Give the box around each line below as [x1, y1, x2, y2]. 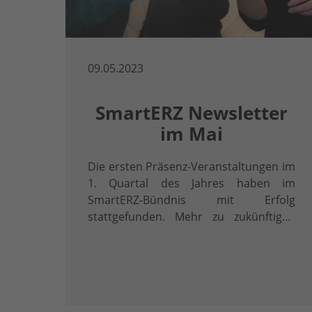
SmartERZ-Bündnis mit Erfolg [88, 192, 296, 208]
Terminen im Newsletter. [88, 226, 218, 242]
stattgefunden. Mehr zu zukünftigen [88, 209, 296, 225]
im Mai [160, 122, 224, 147]
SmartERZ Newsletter [95, 101, 288, 126]
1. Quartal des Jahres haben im [88, 175, 296, 192]
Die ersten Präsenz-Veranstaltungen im [88, 159, 296, 175]
